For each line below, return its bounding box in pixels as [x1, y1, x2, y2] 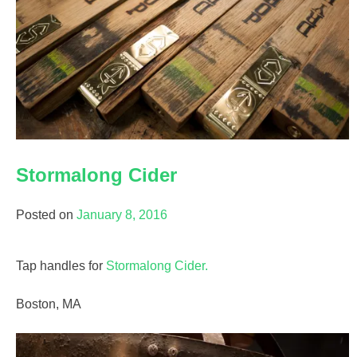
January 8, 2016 [76, 207, 167, 222]
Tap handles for [16, 258, 106, 273]
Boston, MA [16, 296, 81, 311]
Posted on [16, 207, 76, 222]
